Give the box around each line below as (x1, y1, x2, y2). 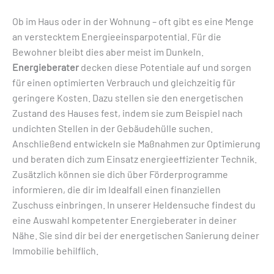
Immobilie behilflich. (12, 245, 98, 256)
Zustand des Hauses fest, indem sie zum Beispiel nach (12, 107, 243, 119)
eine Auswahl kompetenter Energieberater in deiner (12, 214, 237, 226)
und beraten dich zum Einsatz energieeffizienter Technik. (12, 153, 257, 165)
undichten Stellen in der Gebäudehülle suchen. (12, 122, 213, 134)
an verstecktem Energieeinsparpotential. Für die (12, 31, 221, 42)
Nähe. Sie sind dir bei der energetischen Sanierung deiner (12, 229, 259, 241)
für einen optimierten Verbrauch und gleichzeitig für (12, 76, 235, 88)
